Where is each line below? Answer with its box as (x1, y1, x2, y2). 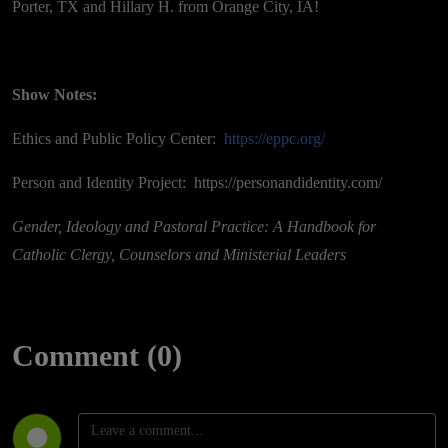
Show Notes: (12, 86, 97, 104)
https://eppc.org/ (224, 130, 325, 148)
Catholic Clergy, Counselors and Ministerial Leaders (12, 246, 346, 264)
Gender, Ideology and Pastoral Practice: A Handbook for (12, 218, 376, 236)
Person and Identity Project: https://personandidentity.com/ (12, 174, 382, 192)
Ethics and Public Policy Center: (12, 130, 224, 148)
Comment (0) (12, 339, 182, 373)
